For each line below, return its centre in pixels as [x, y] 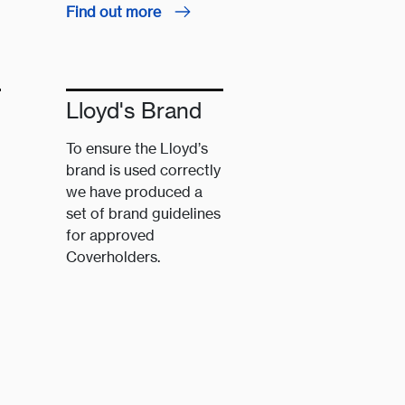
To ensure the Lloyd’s [137, 149]
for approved [111, 235]
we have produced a [135, 192]
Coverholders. [113, 257]
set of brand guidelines [144, 214]
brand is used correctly [144, 170]
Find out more [116, 12]
